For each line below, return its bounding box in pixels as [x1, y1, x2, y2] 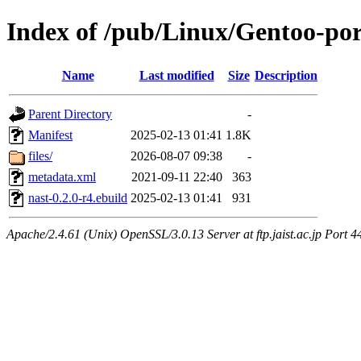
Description [255, 68, 317, 82]
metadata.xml [28, 169, 96, 184]
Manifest [28, 127, 73, 142]
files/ [28, 148, 52, 163]
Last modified [139, 68, 214, 82]
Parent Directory [28, 106, 112, 121]
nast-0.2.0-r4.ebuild [28, 190, 127, 205]
